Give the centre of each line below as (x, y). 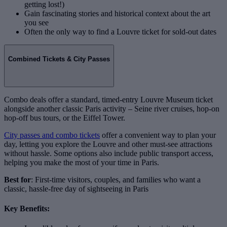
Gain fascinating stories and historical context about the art (117, 14)
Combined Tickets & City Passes (59, 59)
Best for (17, 179)
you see (36, 23)
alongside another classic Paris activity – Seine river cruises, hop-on (112, 108)
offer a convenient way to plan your (158, 135)
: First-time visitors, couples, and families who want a (116, 179)
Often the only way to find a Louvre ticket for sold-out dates (120, 32)
